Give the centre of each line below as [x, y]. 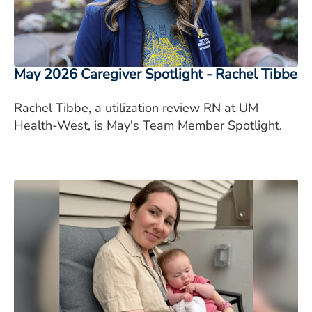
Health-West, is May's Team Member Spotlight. [148, 125]
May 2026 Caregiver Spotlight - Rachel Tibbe [156, 74]
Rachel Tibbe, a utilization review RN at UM [136, 108]
